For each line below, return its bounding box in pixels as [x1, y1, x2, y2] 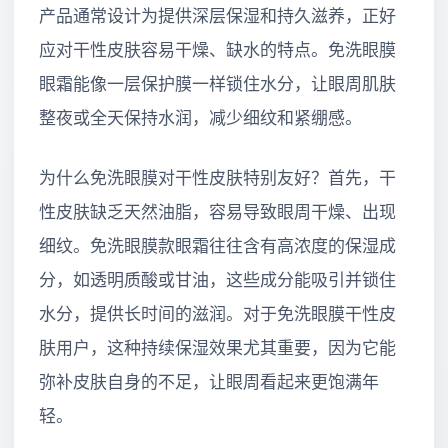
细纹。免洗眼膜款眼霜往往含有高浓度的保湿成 [39, 236, 396, 256]
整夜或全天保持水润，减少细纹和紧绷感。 [39, 109, 362, 129]
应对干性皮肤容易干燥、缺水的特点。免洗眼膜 [39, 41, 396, 61]
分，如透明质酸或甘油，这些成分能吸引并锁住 [39, 270, 396, 290]
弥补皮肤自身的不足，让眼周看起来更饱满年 [39, 372, 379, 392]
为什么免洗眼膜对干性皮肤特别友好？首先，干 [39, 168, 396, 188]
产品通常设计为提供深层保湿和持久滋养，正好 [39, 7, 396, 27]
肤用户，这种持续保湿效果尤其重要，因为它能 [39, 338, 396, 358]
